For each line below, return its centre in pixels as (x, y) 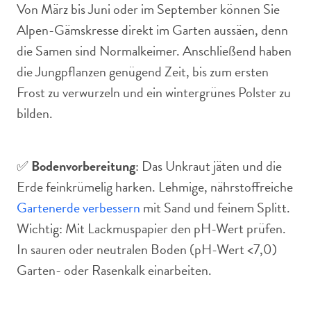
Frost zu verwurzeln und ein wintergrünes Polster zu (154, 92)
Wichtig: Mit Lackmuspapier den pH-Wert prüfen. (151, 228)
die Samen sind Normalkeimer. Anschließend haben (154, 51)
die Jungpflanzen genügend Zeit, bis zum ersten (143, 72)
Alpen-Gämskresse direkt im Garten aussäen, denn (152, 30)
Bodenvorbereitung (83, 166)
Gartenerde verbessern (78, 208)
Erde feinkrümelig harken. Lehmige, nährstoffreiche (155, 187)
